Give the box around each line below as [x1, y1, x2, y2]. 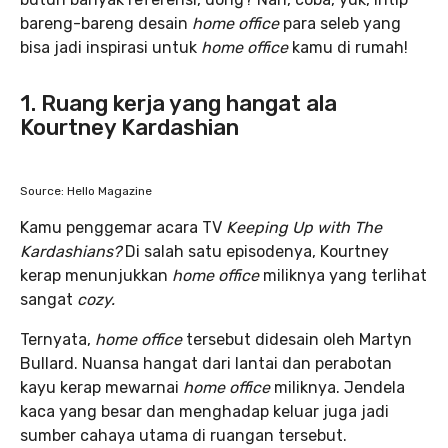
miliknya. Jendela [270, 378, 405, 397]
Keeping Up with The [226, 218, 382, 237]
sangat [20, 290, 77, 309]
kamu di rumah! [292, 38, 408, 57]
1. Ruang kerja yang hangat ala [20, 90, 337, 117]
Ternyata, [20, 330, 95, 349]
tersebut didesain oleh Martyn [186, 330, 412, 349]
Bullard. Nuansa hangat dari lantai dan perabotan [20, 354, 392, 373]
